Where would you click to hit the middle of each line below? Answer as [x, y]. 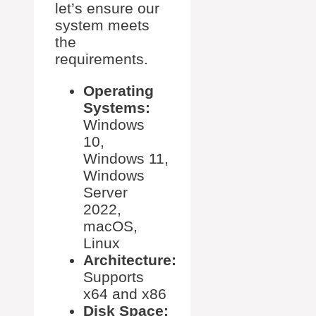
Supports [114, 276]
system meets [102, 25]
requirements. [102, 59]
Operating [119, 90]
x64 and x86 [125, 293]
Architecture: [130, 260]
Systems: [117, 107]
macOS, [110, 226]
